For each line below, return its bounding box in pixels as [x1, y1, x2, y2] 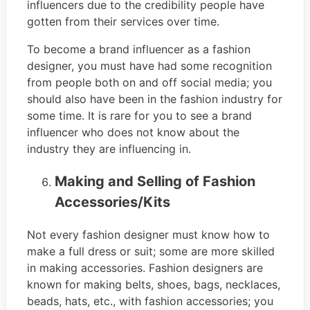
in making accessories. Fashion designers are [27, 260, 263, 275]
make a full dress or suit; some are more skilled [27, 244, 275, 258]
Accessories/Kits [55, 193, 177, 210]
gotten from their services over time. [27, 14, 219, 28]
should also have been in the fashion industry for [27, 91, 282, 106]
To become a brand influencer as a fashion [27, 42, 250, 56]
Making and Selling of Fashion [55, 172, 255, 190]
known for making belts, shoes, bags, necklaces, [27, 277, 280, 291]
